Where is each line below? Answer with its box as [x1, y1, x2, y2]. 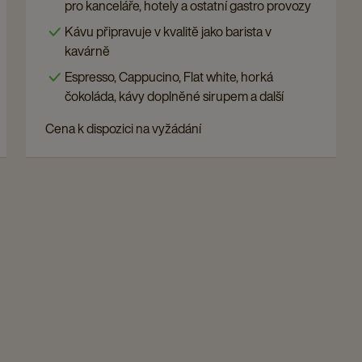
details [44, 57, 86, 78]
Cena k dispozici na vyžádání [45, 118, 201, 138]
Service [44, 35, 92, 57]
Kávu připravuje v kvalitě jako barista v [65, 21, 271, 41]
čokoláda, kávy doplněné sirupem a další [65, 86, 284, 106]
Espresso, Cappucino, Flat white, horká [65, 66, 273, 86]
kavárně [65, 40, 110, 61]
